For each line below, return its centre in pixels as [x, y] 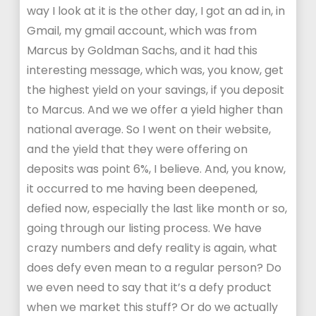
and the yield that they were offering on [138, 149]
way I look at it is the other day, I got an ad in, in [156, 11]
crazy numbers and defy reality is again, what [152, 248]
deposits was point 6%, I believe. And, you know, [157, 169]
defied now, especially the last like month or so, [157, 208]
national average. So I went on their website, [149, 129]
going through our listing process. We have [145, 228]
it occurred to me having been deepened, [142, 189]
